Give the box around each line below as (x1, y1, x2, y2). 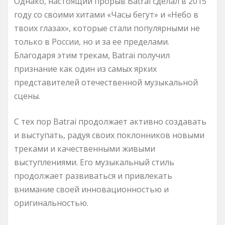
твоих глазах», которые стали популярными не (14, 22, 200, 34)
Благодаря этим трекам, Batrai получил (14, 49, 170, 61)
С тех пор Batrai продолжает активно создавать (14, 116, 206, 127)
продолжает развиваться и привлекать (14, 170, 172, 181)
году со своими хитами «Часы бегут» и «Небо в (14, 9, 198, 20)
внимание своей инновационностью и (14, 183, 169, 195)
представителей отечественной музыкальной (14, 76, 198, 88)
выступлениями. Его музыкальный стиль (14, 156, 174, 168)
